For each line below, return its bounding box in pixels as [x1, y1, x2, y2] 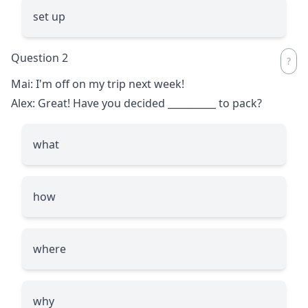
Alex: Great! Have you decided [11, 95, 168, 111]
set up [33, 8, 65, 24]
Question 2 [11, 49, 68, 65]
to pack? [216, 95, 262, 111]
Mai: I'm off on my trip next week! [11, 76, 184, 91]
